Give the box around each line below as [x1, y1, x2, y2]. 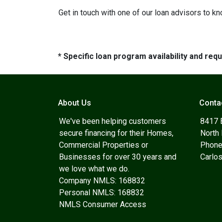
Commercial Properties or [59, 140, 148, 150]
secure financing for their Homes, [59, 128, 173, 138]
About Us [58, 98, 91, 108]
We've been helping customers [59, 116, 166, 126]
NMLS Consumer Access [59, 200, 146, 209]
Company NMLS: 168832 [59, 176, 145, 185]
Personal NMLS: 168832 [59, 188, 144, 197]
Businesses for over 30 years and [59, 152, 176, 162]
